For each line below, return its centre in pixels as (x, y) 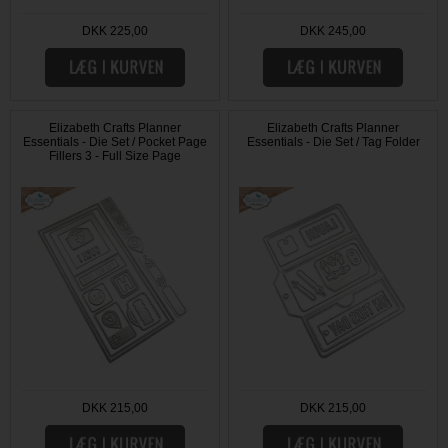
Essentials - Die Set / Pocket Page (114, 142)
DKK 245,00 (333, 31)
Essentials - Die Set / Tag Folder (333, 142)
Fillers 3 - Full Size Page (114, 156)
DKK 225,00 (114, 31)
